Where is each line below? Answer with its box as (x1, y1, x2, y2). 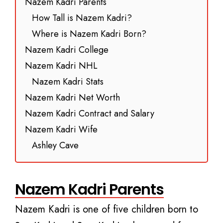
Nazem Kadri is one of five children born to (15, 202, 198, 217)
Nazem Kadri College (25, 43, 109, 56)
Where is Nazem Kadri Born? (32, 27, 146, 40)
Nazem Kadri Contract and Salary (25, 107, 154, 120)
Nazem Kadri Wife (25, 123, 98, 136)
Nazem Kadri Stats (32, 75, 104, 88)
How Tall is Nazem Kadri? (32, 11, 132, 24)
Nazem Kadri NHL (25, 59, 98, 72)
